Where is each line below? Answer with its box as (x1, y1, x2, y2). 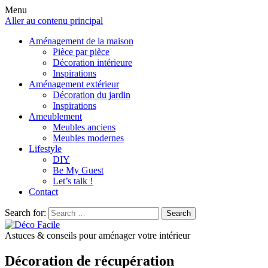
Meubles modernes (53, 133, 124, 143)
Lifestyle (29, 144, 62, 154)
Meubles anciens (53, 122, 115, 132)
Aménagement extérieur (29, 79, 119, 89)
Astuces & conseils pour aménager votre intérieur (5, 230, 190, 240)
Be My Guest (53, 165, 103, 175)
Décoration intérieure (53, 57, 132, 68)
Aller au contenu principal (5, 16, 103, 26)
